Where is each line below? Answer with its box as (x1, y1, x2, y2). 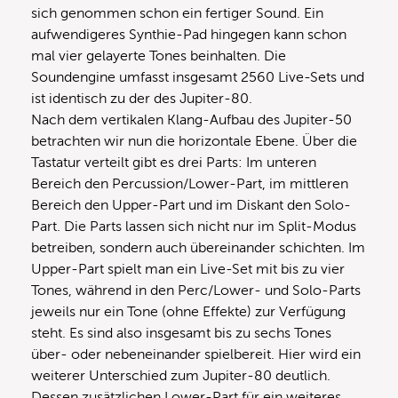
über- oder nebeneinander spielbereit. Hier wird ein (31, 346, 361, 362)
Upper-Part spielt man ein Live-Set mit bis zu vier (31, 260, 345, 277)
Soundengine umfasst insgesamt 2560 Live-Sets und (31, 68, 364, 85)
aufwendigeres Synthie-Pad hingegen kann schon (31, 26, 346, 43)
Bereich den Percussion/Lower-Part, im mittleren (31, 175, 348, 192)
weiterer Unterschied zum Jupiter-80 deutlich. (31, 367, 330, 384)
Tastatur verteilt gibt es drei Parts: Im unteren (31, 154, 316, 171)
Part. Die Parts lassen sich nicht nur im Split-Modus (31, 218, 356, 235)
